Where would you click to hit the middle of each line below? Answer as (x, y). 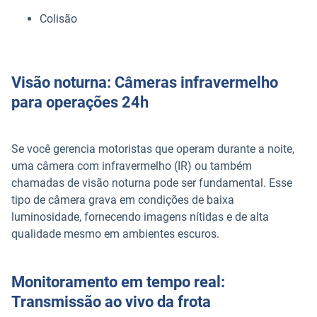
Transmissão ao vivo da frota (111, 301)
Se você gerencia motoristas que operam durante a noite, (153, 149)
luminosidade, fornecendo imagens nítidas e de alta (140, 217)
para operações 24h (80, 102)
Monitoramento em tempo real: (118, 282)
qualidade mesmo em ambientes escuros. (115, 234)
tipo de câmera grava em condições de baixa (123, 200)
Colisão (58, 19)
